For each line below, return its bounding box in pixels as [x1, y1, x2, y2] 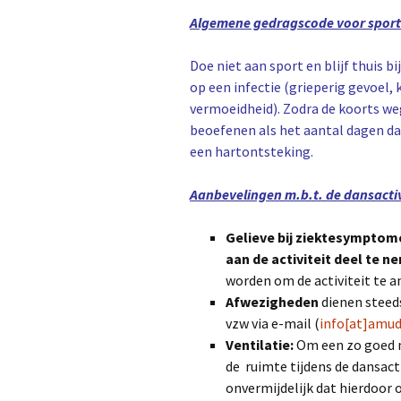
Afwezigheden [226, 292, 321, 311]
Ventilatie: [226, 335, 296, 354]
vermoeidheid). [190, 98, 280, 117]
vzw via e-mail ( [226, 313, 320, 332]
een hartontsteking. [190, 141, 313, 160]
